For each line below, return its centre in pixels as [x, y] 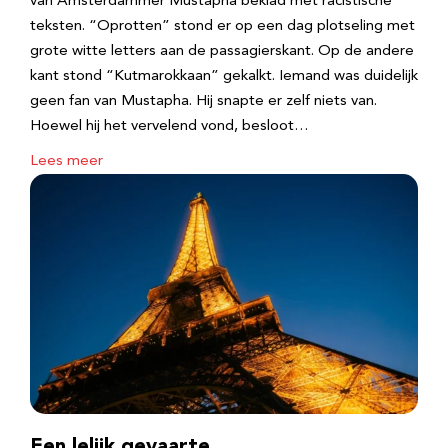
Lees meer [66, 161]
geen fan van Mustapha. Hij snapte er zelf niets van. [203, 101]
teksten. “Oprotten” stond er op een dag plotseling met [222, 26]
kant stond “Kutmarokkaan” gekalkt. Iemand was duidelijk [224, 76]
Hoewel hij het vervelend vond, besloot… [169, 126]
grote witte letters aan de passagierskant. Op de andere [222, 51]
